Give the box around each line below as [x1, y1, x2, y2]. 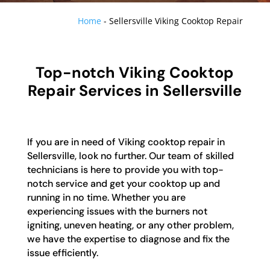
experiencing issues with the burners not [27, 204, 207, 218]
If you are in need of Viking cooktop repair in [27, 135, 225, 148]
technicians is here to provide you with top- [27, 163, 224, 176]
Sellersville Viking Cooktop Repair [109, 15, 243, 27]
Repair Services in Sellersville [28, 81, 242, 101]
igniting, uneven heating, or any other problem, [27, 218, 234, 231]
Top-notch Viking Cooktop [36, 63, 234, 83]
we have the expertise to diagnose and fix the [27, 232, 230, 245]
